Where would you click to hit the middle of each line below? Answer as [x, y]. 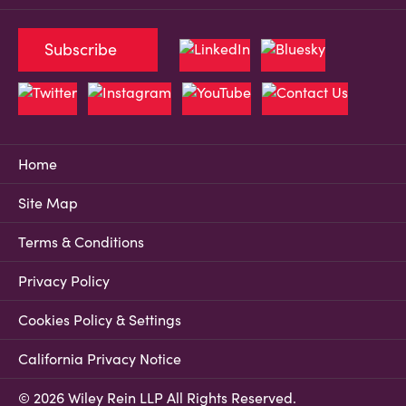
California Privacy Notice [100, 359]
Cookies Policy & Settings [100, 320]
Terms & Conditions [81, 242]
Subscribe [81, 49]
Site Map [48, 203]
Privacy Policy [64, 281]
